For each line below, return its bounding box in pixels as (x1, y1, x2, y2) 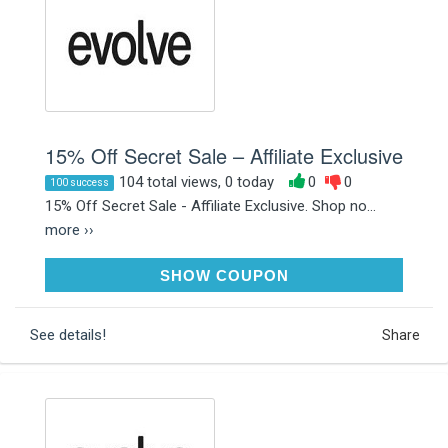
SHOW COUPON (159, 266, 289, 284)
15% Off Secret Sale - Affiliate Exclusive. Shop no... (45, 196, 376, 215)
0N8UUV (328, 265, 388, 284)
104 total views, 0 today (119, 172, 274, 191)
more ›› (45, 220, 94, 239)
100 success (50, 176, 109, 188)
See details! (30, 325, 106, 344)
